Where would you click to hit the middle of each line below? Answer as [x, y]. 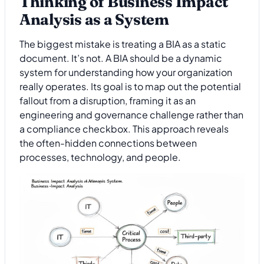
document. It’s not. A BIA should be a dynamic [121, 58]
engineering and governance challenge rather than [131, 114]
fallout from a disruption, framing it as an [108, 100]
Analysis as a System [94, 20]
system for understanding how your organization [126, 72]
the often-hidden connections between [108, 143]
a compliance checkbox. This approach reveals [124, 128]
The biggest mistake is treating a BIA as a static [123, 44]
